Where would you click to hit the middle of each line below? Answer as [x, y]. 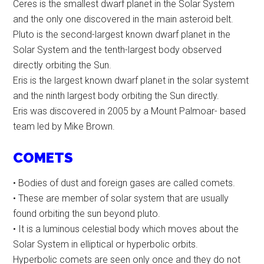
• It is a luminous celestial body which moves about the [126, 229]
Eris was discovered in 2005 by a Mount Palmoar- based [130, 111]
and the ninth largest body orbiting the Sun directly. [116, 96]
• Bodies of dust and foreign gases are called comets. [124, 183]
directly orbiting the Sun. [62, 65]
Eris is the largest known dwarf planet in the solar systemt [131, 81]
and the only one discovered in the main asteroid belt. [123, 19]
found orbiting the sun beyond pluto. [87, 214]
